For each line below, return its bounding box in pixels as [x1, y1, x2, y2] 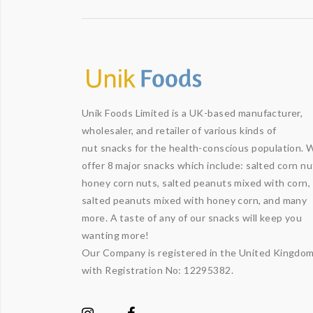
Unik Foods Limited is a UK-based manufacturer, [82, 107, 303, 119]
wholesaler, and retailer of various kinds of [82, 124, 277, 136]
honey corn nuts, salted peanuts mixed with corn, [82, 177, 311, 189]
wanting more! [82, 229, 150, 241]
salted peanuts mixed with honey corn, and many [82, 194, 307, 206]
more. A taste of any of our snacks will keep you [82, 212, 303, 224]
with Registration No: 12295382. [82, 264, 234, 276]
